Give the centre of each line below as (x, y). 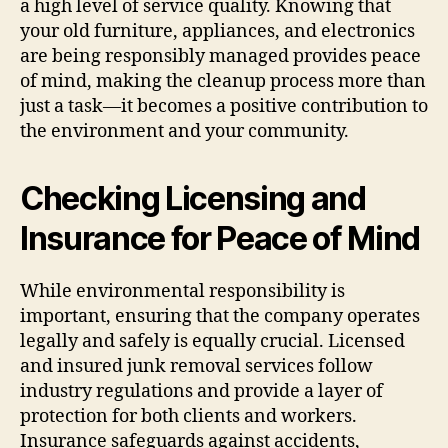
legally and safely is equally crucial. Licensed (212, 341)
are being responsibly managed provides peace (220, 56)
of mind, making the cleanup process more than (223, 81)
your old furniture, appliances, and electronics (217, 31)
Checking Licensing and (193, 198)
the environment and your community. (184, 131)
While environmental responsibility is (182, 291)
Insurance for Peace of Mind (220, 238)
